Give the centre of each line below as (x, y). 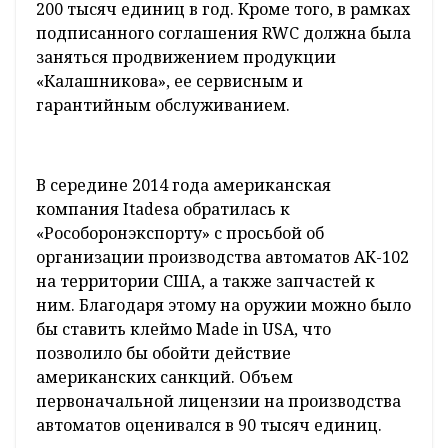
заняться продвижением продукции (186, 56)
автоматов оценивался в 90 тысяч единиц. (209, 424)
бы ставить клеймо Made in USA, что (183, 328)
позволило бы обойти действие (163, 352)
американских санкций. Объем (164, 376)
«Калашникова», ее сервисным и (169, 80)
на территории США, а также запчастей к (205, 280)
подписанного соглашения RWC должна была (223, 32)
